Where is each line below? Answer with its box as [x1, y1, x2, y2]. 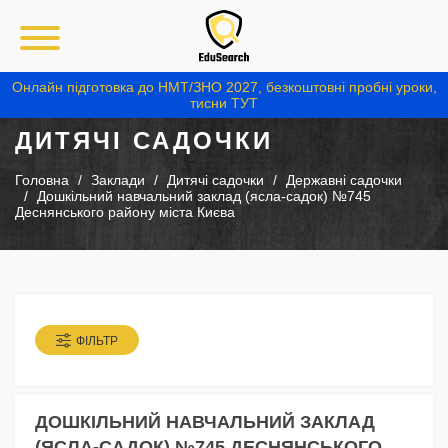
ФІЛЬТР [76, 334, 118, 349]
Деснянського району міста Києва [15, 204, 235, 221]
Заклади [91, 172, 145, 189]
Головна [15, 172, 69, 189]
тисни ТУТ [190, 95, 258, 111]
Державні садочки [286, 172, 402, 189]
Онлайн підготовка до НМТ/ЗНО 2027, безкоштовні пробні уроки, [11, 79, 437, 95]
